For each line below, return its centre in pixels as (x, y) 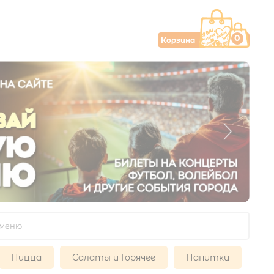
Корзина (178, 40)
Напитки (208, 257)
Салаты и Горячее (114, 257)
